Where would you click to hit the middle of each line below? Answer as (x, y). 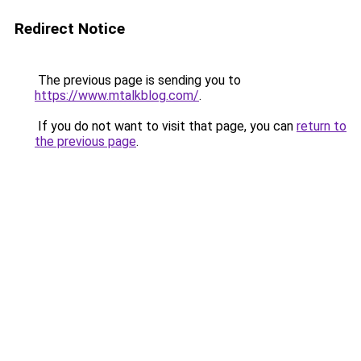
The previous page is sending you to (138, 80)
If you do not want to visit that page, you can (166, 126)
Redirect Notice (70, 29)
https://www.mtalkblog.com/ (117, 95)
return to (322, 126)
